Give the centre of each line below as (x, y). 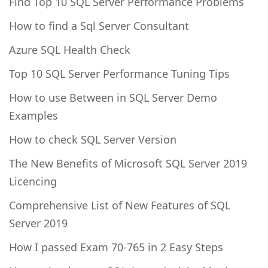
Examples (33, 115)
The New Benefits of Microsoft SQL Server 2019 (128, 163)
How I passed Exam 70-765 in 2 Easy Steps (116, 247)
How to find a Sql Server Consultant (99, 25)
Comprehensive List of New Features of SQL (120, 205)
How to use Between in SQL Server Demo (113, 97)
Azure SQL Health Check (70, 49)
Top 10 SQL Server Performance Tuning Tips (119, 73)
